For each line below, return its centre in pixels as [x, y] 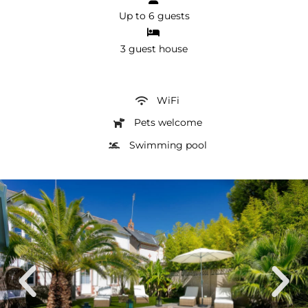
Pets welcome [166, 123]
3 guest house [154, 48]
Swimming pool [166, 145]
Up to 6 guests [154, 15]
